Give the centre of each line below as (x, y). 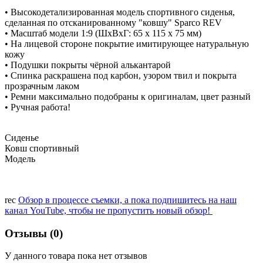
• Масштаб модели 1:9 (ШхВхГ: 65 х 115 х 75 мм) (103, 33)
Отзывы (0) (34, 233)
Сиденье (22, 137)
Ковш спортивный (42, 148)
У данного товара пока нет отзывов (76, 256)
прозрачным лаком (42, 86)
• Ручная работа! (38, 107)
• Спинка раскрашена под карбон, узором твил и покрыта (121, 75)
